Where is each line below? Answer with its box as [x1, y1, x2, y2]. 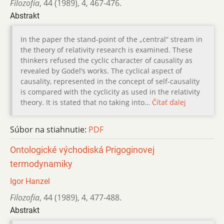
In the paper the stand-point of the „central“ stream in [20, 34, 202, 44]
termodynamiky [10, 159, 72, 169]
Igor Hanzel [10, 176, 50, 186]
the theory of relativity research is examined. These [20, 45, 192, 55]
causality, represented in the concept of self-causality [20, 76, 199, 86]
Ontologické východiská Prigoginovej [10, 145, 154, 155]
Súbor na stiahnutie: [10, 124, 88, 135]
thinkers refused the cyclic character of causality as [20, 55, 192, 65]
